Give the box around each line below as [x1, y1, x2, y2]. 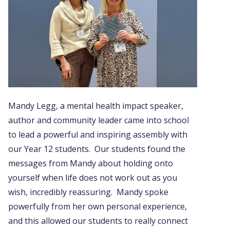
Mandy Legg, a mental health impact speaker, [8, 100, 183, 111]
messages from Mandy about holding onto [8, 157, 173, 169]
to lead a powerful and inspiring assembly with [8, 128, 187, 140]
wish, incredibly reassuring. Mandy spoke [8, 186, 168, 198]
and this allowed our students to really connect [8, 215, 188, 226]
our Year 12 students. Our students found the [8, 143, 185, 155]
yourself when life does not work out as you [8, 171, 177, 183]
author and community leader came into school [8, 114, 189, 126]
